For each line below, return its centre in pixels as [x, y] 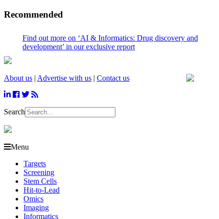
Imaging [36, 208]
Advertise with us [64, 78]
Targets [35, 164]
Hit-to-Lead [42, 190]
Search [14, 112]
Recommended [33, 14]
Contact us [113, 78]
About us [18, 78]
